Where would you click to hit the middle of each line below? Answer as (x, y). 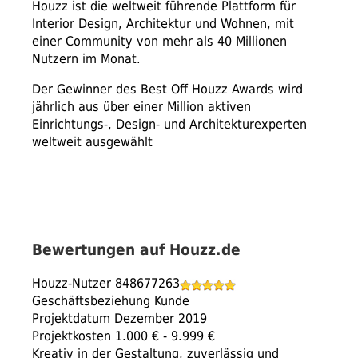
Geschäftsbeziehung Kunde (111, 301)
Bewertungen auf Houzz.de (136, 249)
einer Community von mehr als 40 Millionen (159, 41)
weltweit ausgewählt (92, 141)
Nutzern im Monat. (86, 58)
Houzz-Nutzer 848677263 (106, 284)
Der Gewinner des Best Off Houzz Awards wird (167, 89)
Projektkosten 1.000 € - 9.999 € (123, 336)
